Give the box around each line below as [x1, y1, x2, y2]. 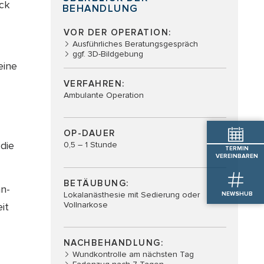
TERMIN [225, 145, 249, 153]
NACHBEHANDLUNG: [63, 237, 163, 248]
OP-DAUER [63, 128, 115, 139]
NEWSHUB [221, 190, 253, 198]
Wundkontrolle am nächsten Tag [72, 249, 194, 259]
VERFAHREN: [63, 78, 125, 89]
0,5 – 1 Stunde [63, 140, 117, 150]
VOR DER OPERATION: [63, 27, 171, 38]
